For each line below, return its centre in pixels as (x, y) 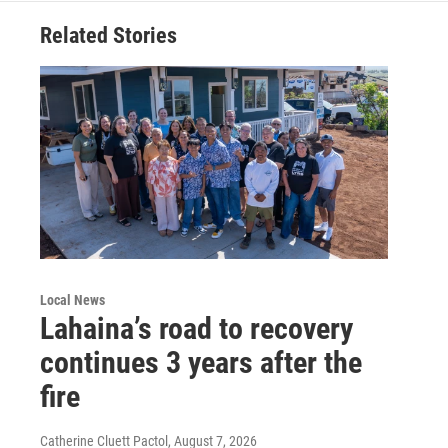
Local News (72, 300)
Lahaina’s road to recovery (196, 329)
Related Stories (108, 35)
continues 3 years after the (201, 363)
